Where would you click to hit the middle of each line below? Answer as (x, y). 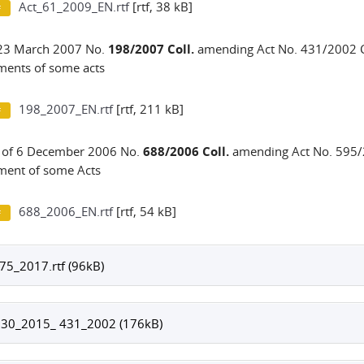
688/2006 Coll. (186, 152)
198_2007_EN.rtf (65, 109)
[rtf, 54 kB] (144, 211)
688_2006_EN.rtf (65, 211)
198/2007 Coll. (151, 49)
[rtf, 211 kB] (148, 109)
